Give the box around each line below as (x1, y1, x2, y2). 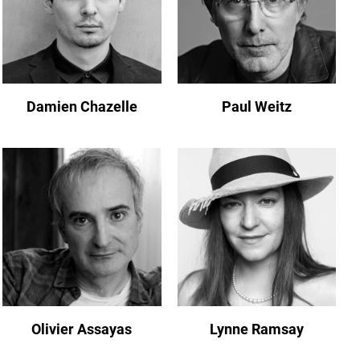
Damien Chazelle (26, 97, 137, 115)
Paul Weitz (221, 97, 292, 115)
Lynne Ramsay (209, 321, 304, 338)
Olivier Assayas (31, 321, 133, 338)
